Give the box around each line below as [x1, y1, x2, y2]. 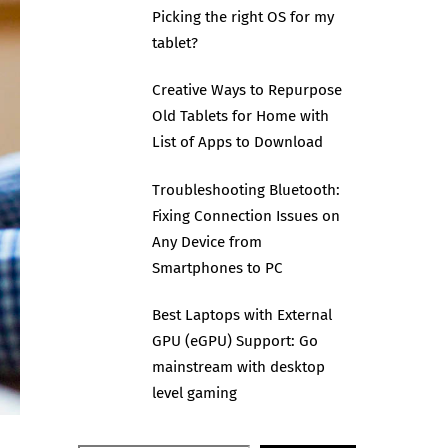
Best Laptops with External [151, 305, 332, 324]
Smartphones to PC [151, 258, 283, 277]
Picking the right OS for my [151, 8, 334, 27]
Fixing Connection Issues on [151, 206, 340, 225]
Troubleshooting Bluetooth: [151, 180, 340, 199]
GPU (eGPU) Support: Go [151, 331, 318, 350]
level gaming [151, 383, 237, 402]
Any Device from [151, 232, 262, 251]
